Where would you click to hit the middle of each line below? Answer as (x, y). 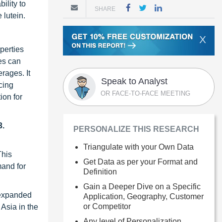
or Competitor (107, 206)
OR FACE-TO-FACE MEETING (145, 93)
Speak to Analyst (134, 81)
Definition (100, 171)
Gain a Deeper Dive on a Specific (142, 186)
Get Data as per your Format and (140, 162)
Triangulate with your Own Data (139, 147)
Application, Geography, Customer (143, 196)
